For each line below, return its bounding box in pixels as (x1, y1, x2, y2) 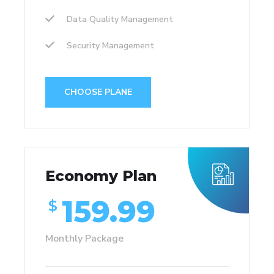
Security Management (67, 39, 154, 51)
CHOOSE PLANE (64, 86, 132, 98)
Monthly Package (45, 231, 124, 245)
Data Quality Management (67, 13, 173, 25)
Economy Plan (45, 166, 157, 185)
